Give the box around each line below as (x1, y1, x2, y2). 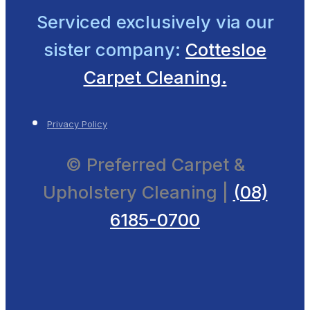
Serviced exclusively (36, 10, 216, 33)
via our (215, 10, 274, 33)
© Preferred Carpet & (65, 154, 245, 176)
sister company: (44, 38, 181, 60)
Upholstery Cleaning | (42, 181, 228, 203)
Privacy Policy (47, 118, 107, 129)
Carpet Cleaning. (83, 66, 227, 88)
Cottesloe (185, 38, 266, 60)
